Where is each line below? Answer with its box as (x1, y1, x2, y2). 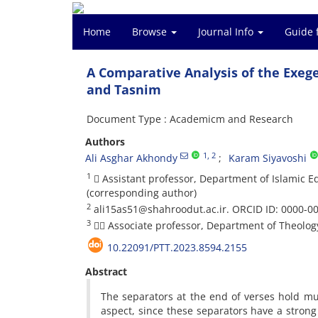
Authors (85, 135, 125, 148)
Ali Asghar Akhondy (85, 151, 177, 165)
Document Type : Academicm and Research (87, 112, 293, 126)
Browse (132, 25, 170, 38)
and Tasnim (87, 81, 161, 98)
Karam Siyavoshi (229, 151, 307, 165)
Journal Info (198, 25, 256, 38)
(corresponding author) (87, 186, 197, 199)
